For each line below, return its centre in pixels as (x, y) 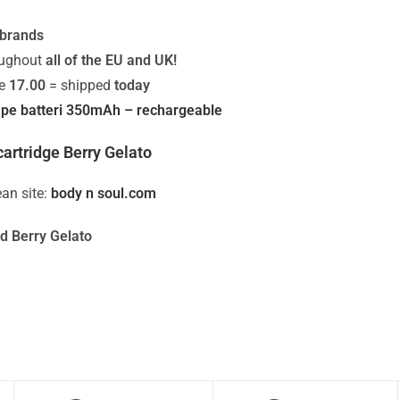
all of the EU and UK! (112, 60)
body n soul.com (104, 193)
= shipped (80, 85)
